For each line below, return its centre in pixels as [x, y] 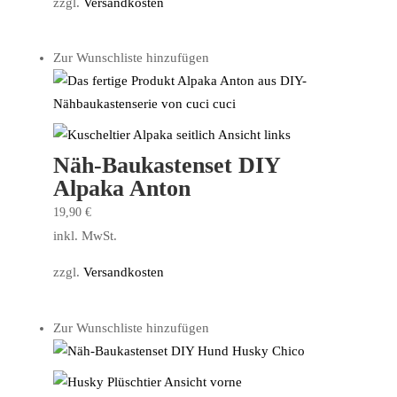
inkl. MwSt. [85, 236]
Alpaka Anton [121, 189]
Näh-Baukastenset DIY [166, 166]
